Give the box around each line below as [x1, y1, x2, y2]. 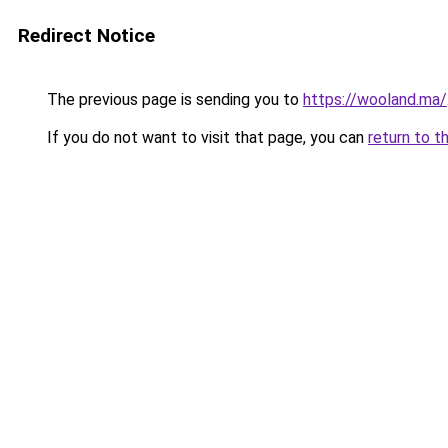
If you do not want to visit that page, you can [43, 128, 368, 147]
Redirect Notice [18, 24, 155, 47]
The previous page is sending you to [43, 90, 303, 109]
